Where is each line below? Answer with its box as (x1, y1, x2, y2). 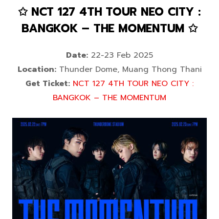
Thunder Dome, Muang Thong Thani (56, 64, 202, 76)
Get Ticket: (25, 78, 70, 90)
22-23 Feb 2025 (88, 49, 153, 62)
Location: (17, 64, 56, 76)
